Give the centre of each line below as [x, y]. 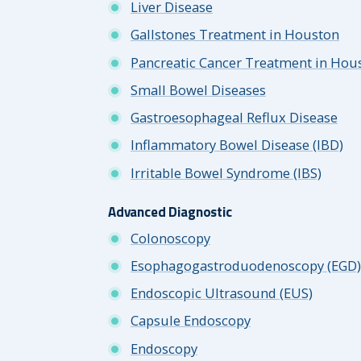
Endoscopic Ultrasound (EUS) [222, 293]
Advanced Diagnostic [170, 212]
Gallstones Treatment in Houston [235, 35]
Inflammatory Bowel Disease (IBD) [237, 145]
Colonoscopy [170, 238]
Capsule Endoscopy [191, 321]
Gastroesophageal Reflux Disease [234, 117]
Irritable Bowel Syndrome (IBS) [226, 172]
